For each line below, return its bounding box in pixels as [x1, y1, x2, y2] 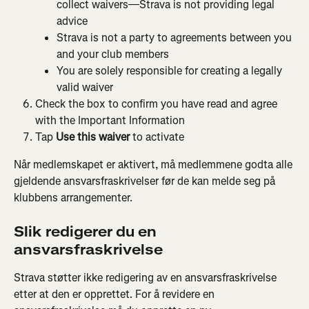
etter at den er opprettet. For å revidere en [14, 286, 217, 301]
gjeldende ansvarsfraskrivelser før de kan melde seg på [14, 174, 278, 189]
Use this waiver [56, 129, 130, 144]
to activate [130, 129, 184, 144]
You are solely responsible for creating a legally [57, 63, 285, 78]
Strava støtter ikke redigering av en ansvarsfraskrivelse [14, 270, 279, 285]
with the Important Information [35, 112, 185, 128]
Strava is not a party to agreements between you [57, 30, 295, 45]
